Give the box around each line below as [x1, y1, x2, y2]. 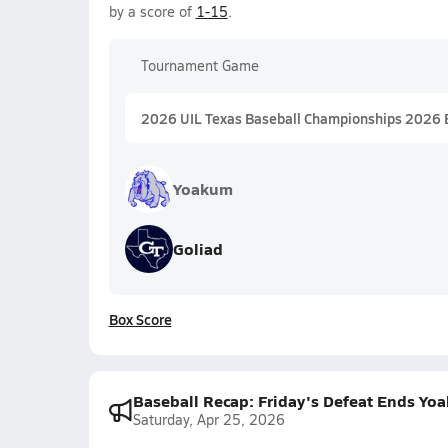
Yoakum [172, 177, 233, 200]
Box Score [108, 309, 172, 329]
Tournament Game [140, 56, 259, 75]
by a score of [108, 2, 196, 21]
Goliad [172, 237, 223, 260]
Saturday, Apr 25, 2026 [132, 410, 285, 429]
